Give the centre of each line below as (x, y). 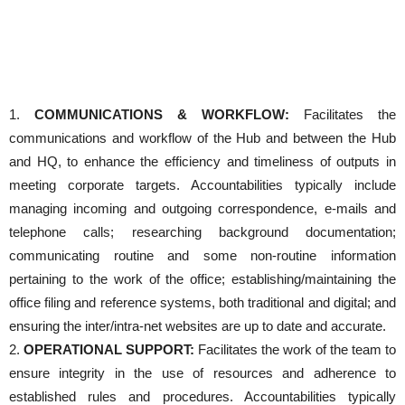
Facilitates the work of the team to (297, 349)
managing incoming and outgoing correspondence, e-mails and (202, 208)
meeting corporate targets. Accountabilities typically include (202, 185)
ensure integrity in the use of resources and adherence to (202, 373)
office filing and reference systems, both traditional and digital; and (202, 302)
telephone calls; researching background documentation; (202, 232)
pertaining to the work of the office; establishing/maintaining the (202, 279)
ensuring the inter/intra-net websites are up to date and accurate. (198, 326)
